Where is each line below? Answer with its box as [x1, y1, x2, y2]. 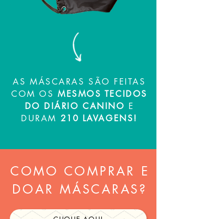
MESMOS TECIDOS [58, 88, 148, 99]
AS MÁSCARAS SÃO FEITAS [13, 76, 146, 87]
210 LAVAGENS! [60, 113, 138, 124]
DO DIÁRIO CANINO [24, 101, 125, 111]
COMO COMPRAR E [10, 163, 150, 179]
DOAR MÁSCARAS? [12, 181, 147, 197]
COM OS [11, 88, 58, 99]
